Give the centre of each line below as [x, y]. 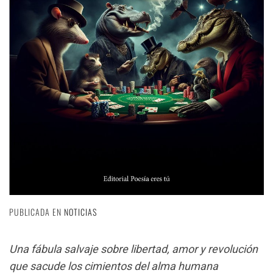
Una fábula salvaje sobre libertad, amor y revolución [133, 249]
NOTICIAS [80, 211]
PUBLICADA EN [37, 211]
